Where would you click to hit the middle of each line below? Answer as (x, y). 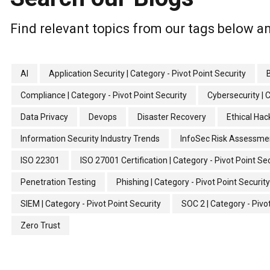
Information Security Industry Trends (90, 138)
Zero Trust (40, 225)
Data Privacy (44, 117)
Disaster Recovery (172, 117)
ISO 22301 (40, 160)
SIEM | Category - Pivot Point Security (91, 203)
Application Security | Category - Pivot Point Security (147, 73)
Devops (103, 117)
